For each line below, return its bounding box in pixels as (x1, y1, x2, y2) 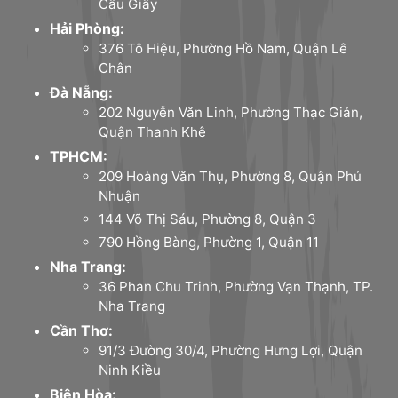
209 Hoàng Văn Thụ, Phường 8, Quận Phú (99, 167, 362, 185)
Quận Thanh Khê (99, 123, 207, 140)
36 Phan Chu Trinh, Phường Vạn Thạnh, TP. (99, 277, 374, 295)
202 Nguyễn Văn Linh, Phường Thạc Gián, (99, 103, 363, 121)
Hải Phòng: (50, 19, 124, 37)
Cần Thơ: (50, 321, 113, 339)
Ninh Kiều (99, 361, 162, 378)
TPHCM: (50, 147, 107, 165)
